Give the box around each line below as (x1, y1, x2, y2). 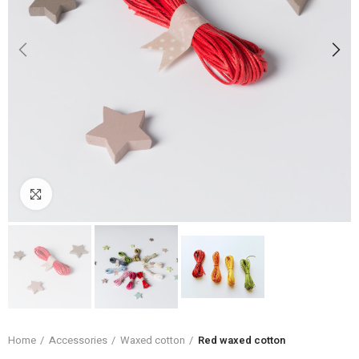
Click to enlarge (52, 186, 127, 202)
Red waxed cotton (198, 332, 285, 348)
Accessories (49, 332, 107, 348)
